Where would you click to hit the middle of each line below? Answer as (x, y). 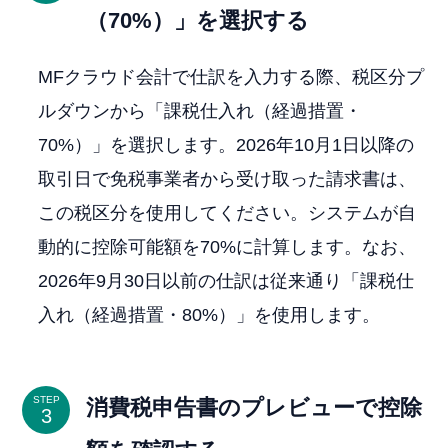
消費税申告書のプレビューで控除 (254, 408)
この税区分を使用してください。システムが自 (227, 213)
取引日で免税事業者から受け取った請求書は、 (227, 179)
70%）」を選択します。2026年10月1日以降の (226, 145)
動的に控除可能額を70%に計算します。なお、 (227, 247)
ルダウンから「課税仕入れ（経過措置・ (200, 111)
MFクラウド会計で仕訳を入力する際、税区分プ (231, 77)
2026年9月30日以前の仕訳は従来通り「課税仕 (226, 281)
